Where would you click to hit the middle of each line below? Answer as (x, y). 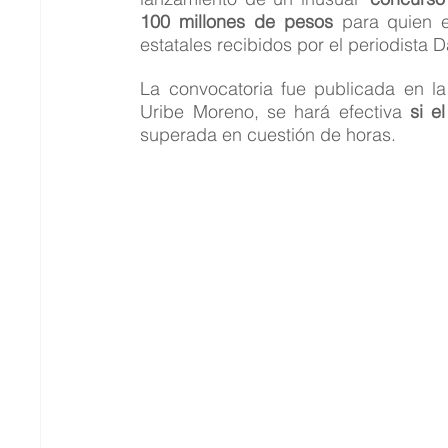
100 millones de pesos (236, 22)
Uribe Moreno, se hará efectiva (275, 112)
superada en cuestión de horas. (268, 135)
